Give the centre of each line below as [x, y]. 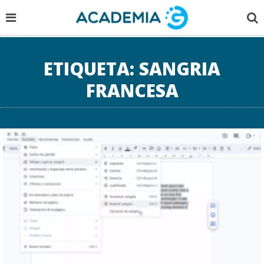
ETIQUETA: [91, 69]
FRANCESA [132, 90]
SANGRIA [180, 69]
